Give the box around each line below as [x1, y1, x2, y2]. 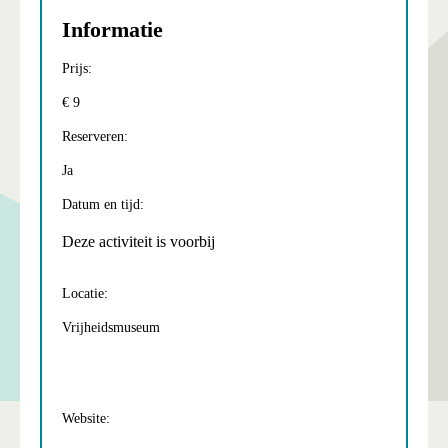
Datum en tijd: [62, 196, 144, 212]
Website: [62, 410, 110, 426]
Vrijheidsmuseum [62, 319, 160, 335]
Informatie [62, 17, 163, 42]
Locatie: [62, 285, 108, 301]
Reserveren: [62, 128, 128, 144]
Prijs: [62, 60, 92, 76]
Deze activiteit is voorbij [62, 232, 215, 250]
